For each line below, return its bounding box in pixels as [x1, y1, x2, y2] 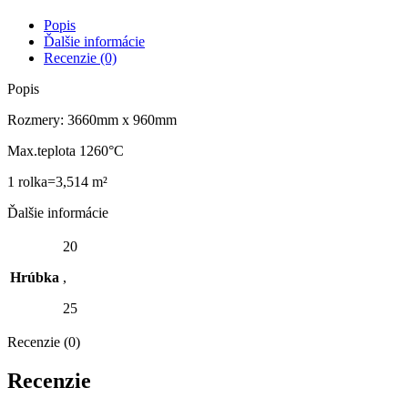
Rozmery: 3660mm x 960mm [7, 111, 177, 127]
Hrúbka [10, 269, 59, 285]
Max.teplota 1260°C [7, 142, 124, 158]
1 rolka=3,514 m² [7, 173, 107, 189]
